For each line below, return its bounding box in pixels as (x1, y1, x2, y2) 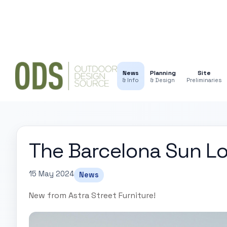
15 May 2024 (29, 169, 74, 178)
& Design (150, 76, 175, 84)
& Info (123, 76, 139, 84)
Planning (149, 68, 176, 77)
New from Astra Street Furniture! (29, 190, 156, 201)
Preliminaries (186, 76, 222, 84)
